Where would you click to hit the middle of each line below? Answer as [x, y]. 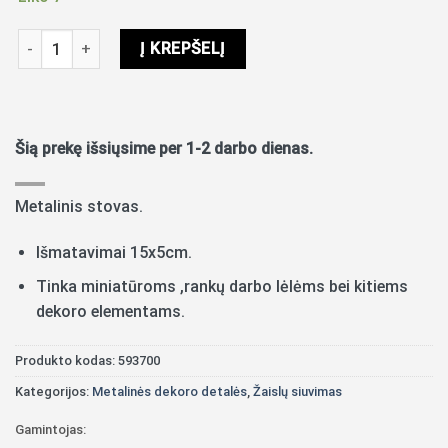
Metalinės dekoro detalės [169, 392]
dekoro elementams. [110, 312]
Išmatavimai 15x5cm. [113, 252]
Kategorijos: [53, 392]
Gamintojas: [50, 429]
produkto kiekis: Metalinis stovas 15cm [151, 40]
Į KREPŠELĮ [183, 49]
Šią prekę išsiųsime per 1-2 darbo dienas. [164, 149]
